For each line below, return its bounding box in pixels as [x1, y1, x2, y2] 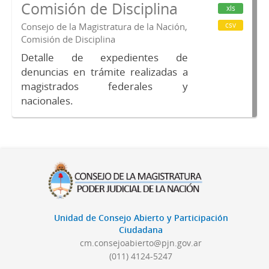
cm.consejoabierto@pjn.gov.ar [80, 237, 202, 249]
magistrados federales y [21, 79, 188, 94]
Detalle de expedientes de [21, 50, 188, 65]
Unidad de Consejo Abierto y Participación [53, 212, 228, 224]
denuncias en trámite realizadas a [21, 65, 188, 79]
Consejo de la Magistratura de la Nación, [21, 20, 187, 33]
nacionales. [21, 94, 73, 108]
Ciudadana [119, 224, 163, 236]
